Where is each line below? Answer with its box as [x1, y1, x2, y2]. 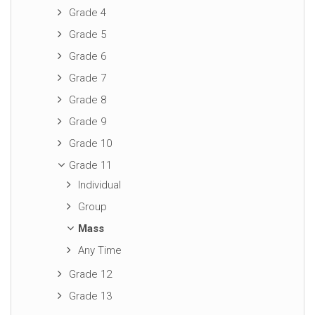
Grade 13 [69, 290, 112, 302]
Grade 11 [69, 159, 112, 172]
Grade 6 [69, 50, 106, 63]
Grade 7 [69, 72, 106, 84]
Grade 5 [69, 28, 106, 41]
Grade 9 [69, 115, 106, 128]
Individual [77, 179, 121, 191]
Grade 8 [69, 94, 106, 106]
